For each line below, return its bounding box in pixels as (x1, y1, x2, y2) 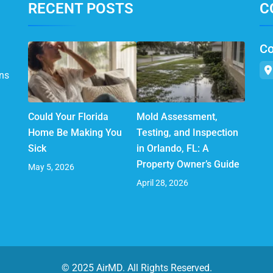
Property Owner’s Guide (136, 158, 239, 170)
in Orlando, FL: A (136, 142, 209, 154)
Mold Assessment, (136, 110, 218, 122)
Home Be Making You (28, 126, 122, 138)
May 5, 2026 (28, 161, 74, 172)
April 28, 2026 (136, 177, 188, 188)
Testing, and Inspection (136, 126, 238, 138)
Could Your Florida (28, 110, 108, 122)
